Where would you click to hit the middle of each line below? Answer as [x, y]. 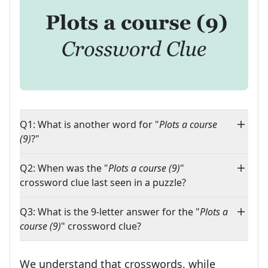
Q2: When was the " [64, 168]
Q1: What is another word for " [89, 125]
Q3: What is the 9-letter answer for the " [110, 212]
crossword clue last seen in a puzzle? [103, 183]
